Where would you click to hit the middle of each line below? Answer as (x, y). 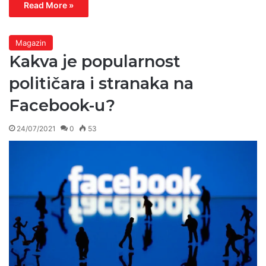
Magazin (31, 42)
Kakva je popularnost (95, 61)
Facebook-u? (62, 105)
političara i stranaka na (101, 83)
